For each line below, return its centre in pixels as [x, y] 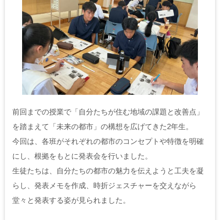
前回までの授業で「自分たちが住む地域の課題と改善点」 [108, 111]
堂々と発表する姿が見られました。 [71, 200]
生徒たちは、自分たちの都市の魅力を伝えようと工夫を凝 [108, 170]
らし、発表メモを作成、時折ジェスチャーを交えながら [104, 185]
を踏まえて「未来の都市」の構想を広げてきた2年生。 [103, 126]
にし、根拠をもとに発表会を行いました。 [82, 156]
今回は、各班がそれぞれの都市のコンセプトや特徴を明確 [108, 141]
